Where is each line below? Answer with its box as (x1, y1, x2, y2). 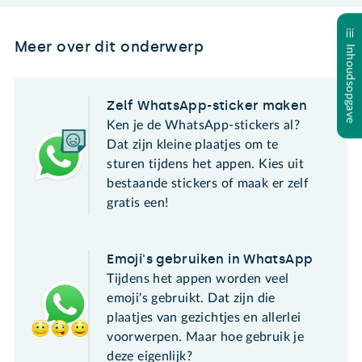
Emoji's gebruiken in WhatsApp (107, 250, 314, 267)
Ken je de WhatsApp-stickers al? (107, 118, 301, 132)
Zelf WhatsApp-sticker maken (107, 97, 308, 113)
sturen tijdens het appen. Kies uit (107, 157, 305, 170)
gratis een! (107, 196, 169, 209)
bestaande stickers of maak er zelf (107, 176, 309, 190)
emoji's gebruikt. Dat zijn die (107, 291, 276, 305)
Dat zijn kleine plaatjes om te (107, 137, 279, 151)
